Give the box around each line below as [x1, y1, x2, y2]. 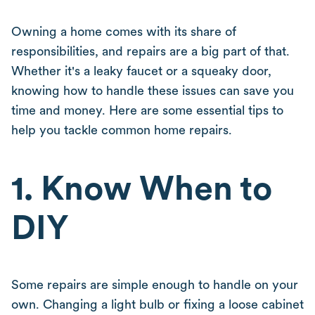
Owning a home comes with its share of [11, 24, 236, 39]
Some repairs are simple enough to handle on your [11, 277, 298, 292]
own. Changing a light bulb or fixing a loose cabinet [11, 297, 304, 311]
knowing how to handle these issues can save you [11, 83, 294, 98]
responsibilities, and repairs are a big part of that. [11, 44, 290, 58]
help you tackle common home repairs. [11, 122, 232, 137]
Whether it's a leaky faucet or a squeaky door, [11, 63, 271, 78]
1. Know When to [11, 167, 272, 208]
